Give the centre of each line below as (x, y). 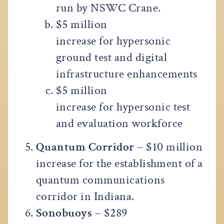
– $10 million (168, 147)
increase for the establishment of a (119, 163)
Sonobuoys (65, 213)
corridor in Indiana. (85, 196)
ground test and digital (112, 57)
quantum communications (100, 180)
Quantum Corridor (85, 147)
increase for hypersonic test (123, 106)
